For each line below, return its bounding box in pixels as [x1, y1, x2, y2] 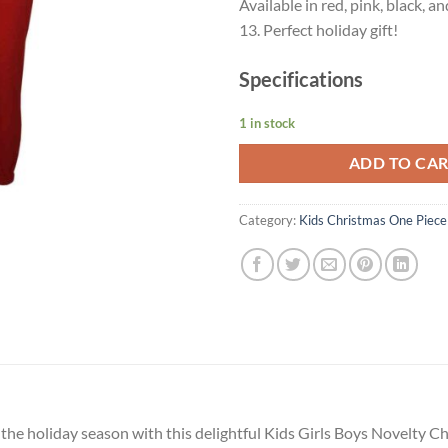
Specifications [239, 66, 363, 91]
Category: [239, 211, 299, 228]
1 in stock [239, 115, 295, 132]
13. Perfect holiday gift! [239, 19, 398, 39]
